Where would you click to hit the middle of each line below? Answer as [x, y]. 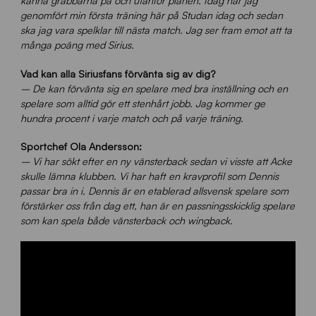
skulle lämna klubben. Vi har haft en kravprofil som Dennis [149, 175]
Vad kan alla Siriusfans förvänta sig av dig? [118, 73]
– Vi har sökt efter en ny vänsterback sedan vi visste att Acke [156, 160]
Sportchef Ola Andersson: [81, 146]
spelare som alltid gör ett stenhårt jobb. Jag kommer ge [142, 103]
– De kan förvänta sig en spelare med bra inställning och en [154, 88]
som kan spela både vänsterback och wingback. [126, 220]
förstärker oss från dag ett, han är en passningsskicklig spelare [157, 205]
